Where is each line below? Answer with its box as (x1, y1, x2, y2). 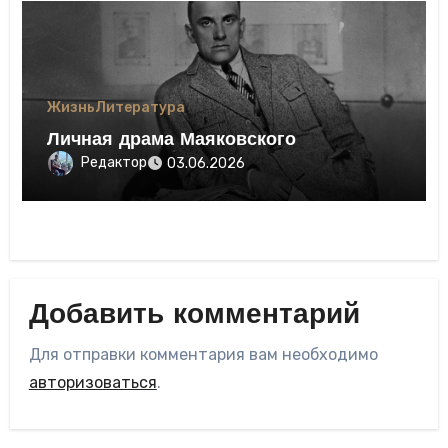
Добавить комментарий (28, 302, 360, 331)
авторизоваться (28, 372, 157, 392)
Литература (95, 98, 186, 116)
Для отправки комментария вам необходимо (28, 344, 378, 364)
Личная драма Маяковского (47, 130, 297, 150)
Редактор (81, 153, 148, 171)
